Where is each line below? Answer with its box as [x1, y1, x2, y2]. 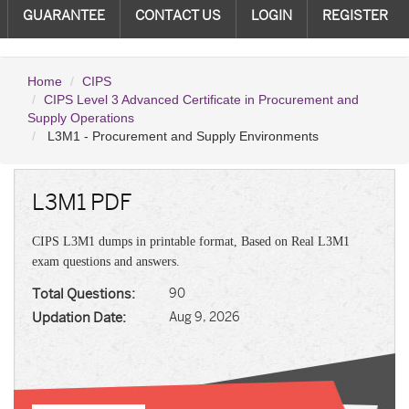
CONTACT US [134, 8, 221, 23]
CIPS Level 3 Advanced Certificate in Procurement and [44, 92, 359, 107]
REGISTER [321, 8, 388, 23]
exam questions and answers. [32, 255, 180, 268]
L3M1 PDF [32, 191, 132, 215]
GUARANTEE [22, 8, 105, 23]
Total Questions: [32, 287, 135, 301]
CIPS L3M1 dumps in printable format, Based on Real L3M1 [32, 235, 350, 248]
